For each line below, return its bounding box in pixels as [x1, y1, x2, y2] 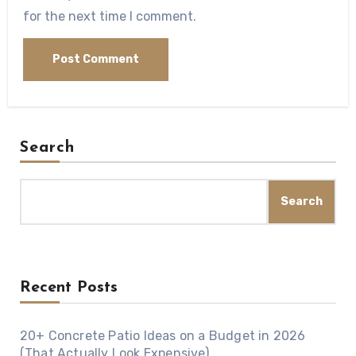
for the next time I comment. [23, 8, 197, 24]
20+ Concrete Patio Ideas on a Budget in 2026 [19, 328, 306, 344]
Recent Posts [19, 280, 118, 296]
